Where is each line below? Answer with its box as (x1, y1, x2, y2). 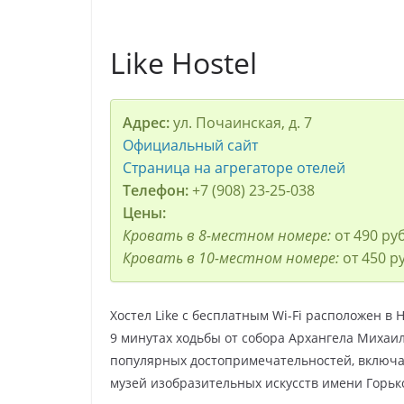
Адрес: (122, 112, 173, 133)
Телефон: (122, 179, 188, 200)
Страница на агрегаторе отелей (122, 157, 345, 178)
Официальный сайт (122, 134, 258, 155)
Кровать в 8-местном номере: (122, 225, 335, 245)
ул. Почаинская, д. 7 (172, 112, 312, 133)
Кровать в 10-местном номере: (122, 247, 343, 268)
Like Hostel (110, 42, 257, 82)
